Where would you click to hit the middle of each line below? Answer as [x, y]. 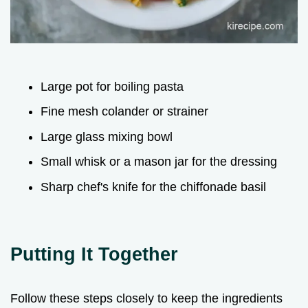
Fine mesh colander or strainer [124, 112]
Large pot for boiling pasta [112, 86]
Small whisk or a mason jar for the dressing [159, 162]
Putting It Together [94, 254]
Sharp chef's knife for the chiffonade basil [153, 187]
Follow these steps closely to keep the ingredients [146, 298]
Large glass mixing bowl [107, 136]
